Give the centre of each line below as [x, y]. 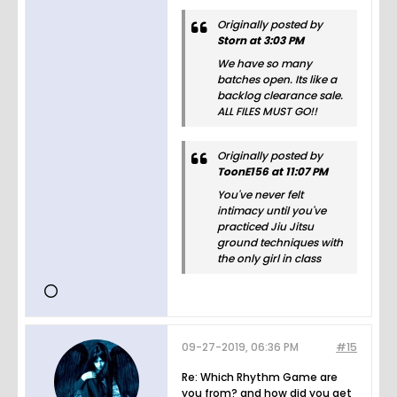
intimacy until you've [272, 211]
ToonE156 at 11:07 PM [272, 172]
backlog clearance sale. [280, 96]
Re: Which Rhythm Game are [260, 378]
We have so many [265, 64]
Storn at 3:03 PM [261, 41]
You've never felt [260, 195]
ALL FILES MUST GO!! [267, 112]
